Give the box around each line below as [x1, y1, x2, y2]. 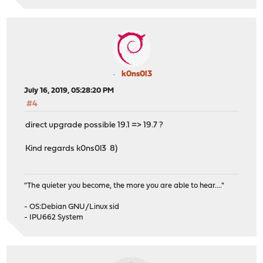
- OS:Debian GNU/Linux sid [24, 203, 120, 211]
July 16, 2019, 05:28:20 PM [24, 87, 114, 95]
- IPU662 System [24, 213, 84, 221]
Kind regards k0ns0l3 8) [25, 144, 118, 154]
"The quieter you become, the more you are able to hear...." [24, 181, 225, 190]
